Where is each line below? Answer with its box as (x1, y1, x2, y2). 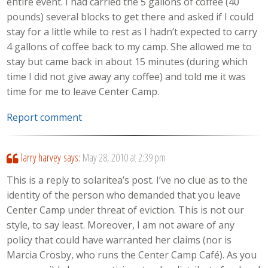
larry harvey (20, 150, 61, 165)
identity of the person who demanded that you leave (7, 188, 241, 202)
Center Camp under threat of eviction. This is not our (7, 203, 245, 217)
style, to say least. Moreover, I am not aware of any (7, 218, 235, 232)
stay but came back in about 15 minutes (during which (7, 55, 248, 69)
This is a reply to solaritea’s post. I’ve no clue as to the (7, 173, 248, 187)
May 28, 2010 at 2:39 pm (82, 150, 166, 165)
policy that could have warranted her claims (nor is (7, 233, 232, 246)
